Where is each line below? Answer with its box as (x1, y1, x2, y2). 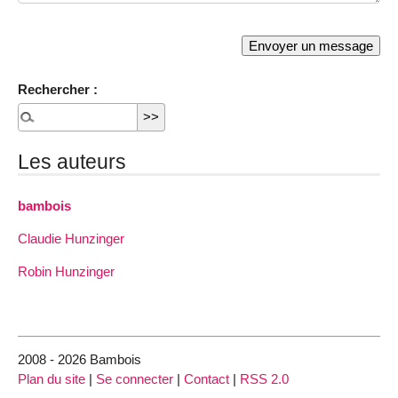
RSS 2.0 (240, 371, 289, 387)
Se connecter (96, 371, 173, 387)
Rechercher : (18, 81, 98, 97)
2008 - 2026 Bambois (18, 352, 141, 368)
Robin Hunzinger (18, 264, 115, 280)
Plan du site (18, 371, 85, 387)
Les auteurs (18, 149, 126, 173)
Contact (184, 371, 229, 387)
